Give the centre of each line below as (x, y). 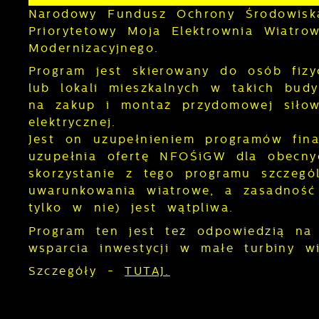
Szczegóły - (77, 271)
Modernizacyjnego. (94, 48)
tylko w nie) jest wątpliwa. (131, 208)
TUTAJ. (147, 271)
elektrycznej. (72, 122)
